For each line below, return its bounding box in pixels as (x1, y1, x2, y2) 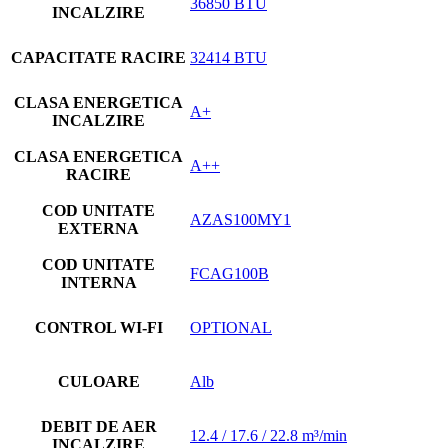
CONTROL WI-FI (34, 318, 163, 336)
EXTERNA (58, 219, 139, 237)
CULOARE (57, 372, 140, 390)
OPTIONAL (190, 318, 272, 336)
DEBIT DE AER (40, 417, 157, 435)
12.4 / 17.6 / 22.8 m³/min (190, 426, 347, 444)
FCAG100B (190, 264, 269, 282)
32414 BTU (190, 48, 267, 66)
